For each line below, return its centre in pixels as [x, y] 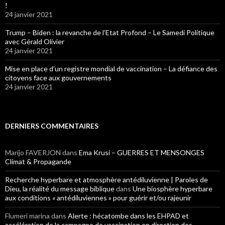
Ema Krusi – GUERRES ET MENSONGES [142, 152]
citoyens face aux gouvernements [58, 78]
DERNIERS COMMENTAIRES [52, 126]
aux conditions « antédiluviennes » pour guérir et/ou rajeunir [98, 198]
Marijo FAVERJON [33, 152]
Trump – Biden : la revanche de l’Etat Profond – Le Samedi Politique [110, 32]
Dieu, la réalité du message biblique [60, 189]
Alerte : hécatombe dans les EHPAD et [128, 216]
